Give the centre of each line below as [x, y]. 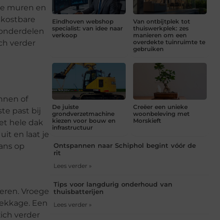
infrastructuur [72, 127]
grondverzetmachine [83, 113]
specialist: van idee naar [87, 28]
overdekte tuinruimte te [169, 42]
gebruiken [148, 49]
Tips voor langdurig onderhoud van [113, 184]
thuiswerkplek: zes [161, 28]
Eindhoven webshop [83, 21]
